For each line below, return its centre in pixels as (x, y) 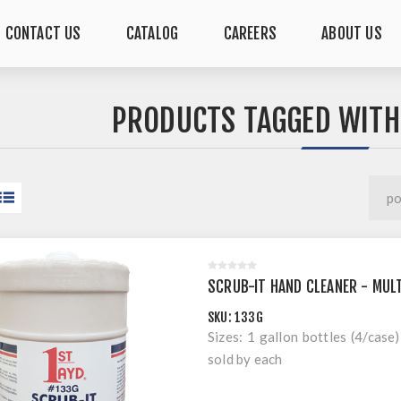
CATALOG (152, 34)
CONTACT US (43, 34)
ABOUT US (352, 34)
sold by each (245, 359)
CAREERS (250, 34)
